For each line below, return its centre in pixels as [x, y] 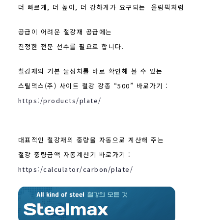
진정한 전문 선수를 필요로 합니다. [71, 46]
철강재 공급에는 [88, 31]
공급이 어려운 [41, 31]
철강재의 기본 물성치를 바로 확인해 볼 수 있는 [90, 71]
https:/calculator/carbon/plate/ [76, 169]
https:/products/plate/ [60, 100]
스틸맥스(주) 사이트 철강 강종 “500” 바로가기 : [93, 85]
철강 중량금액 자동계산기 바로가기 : [74, 154]
